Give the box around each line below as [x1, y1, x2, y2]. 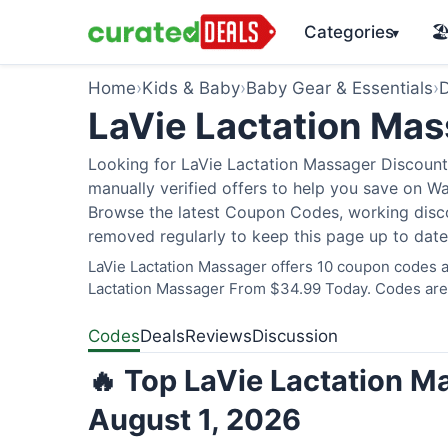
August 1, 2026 [88, 402, 301, 437]
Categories [303, 21, 394, 42]
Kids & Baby [142, 78, 240, 98]
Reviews [185, 326, 252, 346]
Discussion [252, 326, 338, 346]
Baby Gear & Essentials [246, 78, 433, 98]
